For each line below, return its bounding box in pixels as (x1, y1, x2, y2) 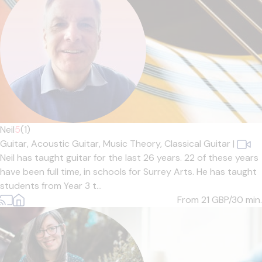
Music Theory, (103, 137, 164, 150)
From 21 (177, 194, 212, 206)
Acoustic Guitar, (31, 137, 103, 150)
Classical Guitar (164, 137, 230, 150)
